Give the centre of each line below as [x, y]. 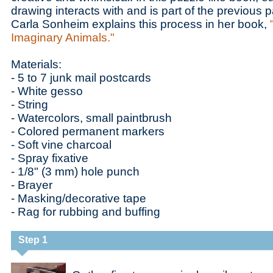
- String [30, 105]
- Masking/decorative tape [79, 198]
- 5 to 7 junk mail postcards [81, 78]
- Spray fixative [50, 158]
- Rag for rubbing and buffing [86, 212]
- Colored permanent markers [88, 131]
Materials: [36, 64]
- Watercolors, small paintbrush [91, 118]
